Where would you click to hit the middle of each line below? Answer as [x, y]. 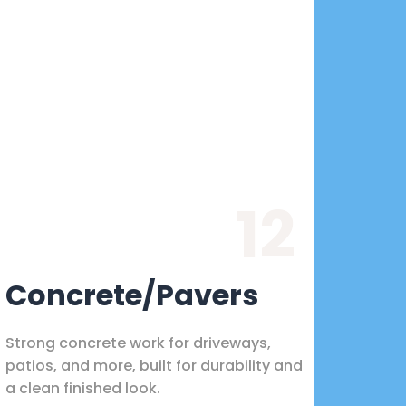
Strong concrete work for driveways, [138, 343]
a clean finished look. [83, 388]
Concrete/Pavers [132, 295]
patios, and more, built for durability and [154, 365]
